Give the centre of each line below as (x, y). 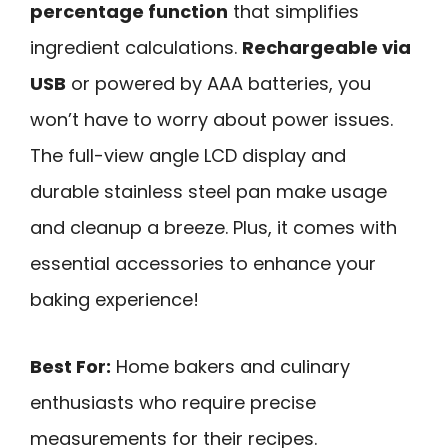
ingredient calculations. (136, 48)
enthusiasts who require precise (173, 402)
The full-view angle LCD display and (188, 156)
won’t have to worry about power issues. (211, 120)
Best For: (70, 366)
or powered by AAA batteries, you (218, 84)
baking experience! (114, 300)
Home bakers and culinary (230, 366)
